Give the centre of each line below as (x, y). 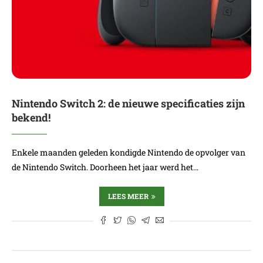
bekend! (31, 117)
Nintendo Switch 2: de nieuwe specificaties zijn (128, 103)
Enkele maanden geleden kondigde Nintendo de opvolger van (129, 152)
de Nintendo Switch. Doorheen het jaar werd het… (105, 167)
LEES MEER (128, 196)
